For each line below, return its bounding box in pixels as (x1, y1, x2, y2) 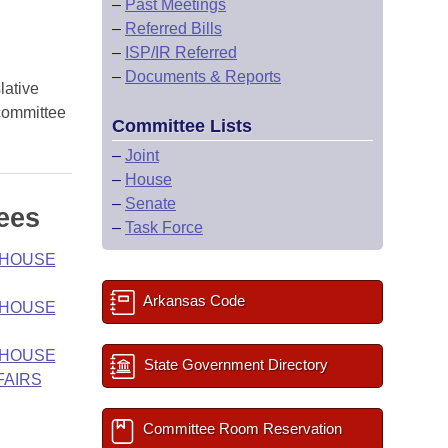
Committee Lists (112, 116, 252, 136)
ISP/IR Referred (125, 44, 237, 61)
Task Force (125, 219, 203, 236)
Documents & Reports (125, 68, 281, 85)
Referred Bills (125, 20, 222, 37)
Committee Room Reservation (139, 420, 342, 437)
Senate (125, 195, 176, 212)
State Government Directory (140, 356, 328, 373)
